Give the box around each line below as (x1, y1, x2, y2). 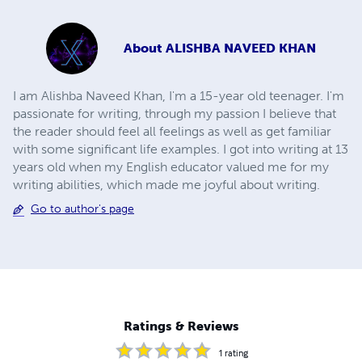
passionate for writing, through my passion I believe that (13, 106, 336, 122)
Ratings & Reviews (123, 318, 239, 334)
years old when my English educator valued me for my (13, 159, 329, 175)
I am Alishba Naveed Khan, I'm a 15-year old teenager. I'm (13, 88, 344, 104)
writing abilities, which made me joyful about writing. (13, 177, 320, 193)
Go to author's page (31, 202, 134, 217)
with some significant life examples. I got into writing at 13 (13, 141, 348, 158)
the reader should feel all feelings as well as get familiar (13, 124, 331, 140)
